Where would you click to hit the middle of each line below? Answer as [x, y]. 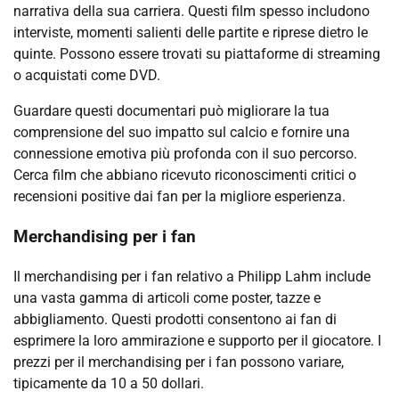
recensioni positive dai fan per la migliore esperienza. [179, 197]
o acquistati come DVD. [87, 76]
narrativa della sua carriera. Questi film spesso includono [191, 12]
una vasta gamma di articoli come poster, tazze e [167, 297]
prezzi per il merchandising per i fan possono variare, [179, 362]
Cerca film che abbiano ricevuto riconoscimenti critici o [185, 175]
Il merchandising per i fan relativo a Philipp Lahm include [192, 276]
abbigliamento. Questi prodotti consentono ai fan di [175, 319]
